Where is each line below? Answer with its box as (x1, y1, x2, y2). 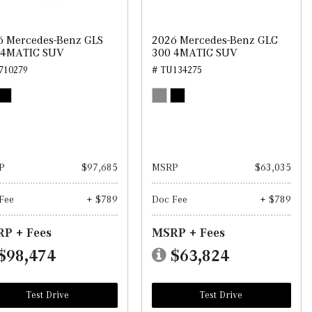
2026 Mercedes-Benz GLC (151, 33, 278, 47)
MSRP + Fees (151, 225, 225, 240)
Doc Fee (151, 193, 187, 205)
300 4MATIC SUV (151, 45, 237, 59)
